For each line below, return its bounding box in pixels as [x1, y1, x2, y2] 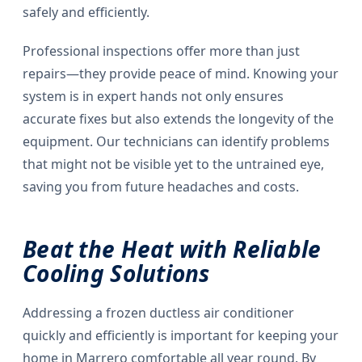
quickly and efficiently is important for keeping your [23, 326, 339, 345]
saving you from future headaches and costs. [23, 178, 299, 196]
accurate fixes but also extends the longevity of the [23, 110, 334, 128]
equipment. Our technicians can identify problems [23, 133, 330, 151]
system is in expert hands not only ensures [23, 87, 284, 106]
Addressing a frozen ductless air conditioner [23, 304, 294, 322]
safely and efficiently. [23, 3, 149, 22]
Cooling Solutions [23, 258, 210, 289]
